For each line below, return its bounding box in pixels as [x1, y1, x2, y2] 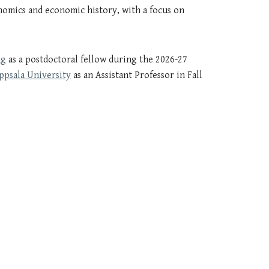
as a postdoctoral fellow [6, 54, 109, 65]
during [109, 54, 138, 65]
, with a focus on [117, 5, 185, 16]
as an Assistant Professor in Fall [71, 70, 203, 81]
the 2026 [137, 54, 175, 65]
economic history [43, 5, 118, 16]
